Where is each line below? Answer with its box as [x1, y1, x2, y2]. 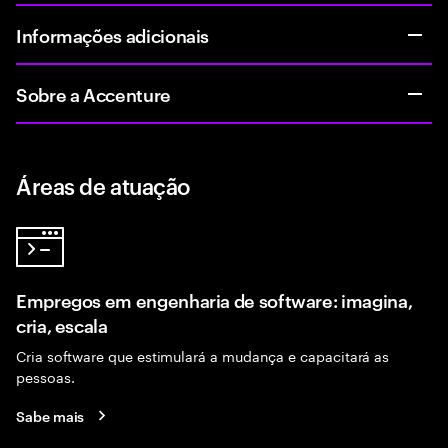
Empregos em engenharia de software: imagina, [16, 287, 413, 312]
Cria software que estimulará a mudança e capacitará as [16, 344, 390, 366]
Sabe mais [16, 405, 85, 425]
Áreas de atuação [16, 170, 191, 200]
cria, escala [16, 312, 108, 337]
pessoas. [16, 365, 75, 387]
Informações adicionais [16, 22, 210, 47]
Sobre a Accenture [16, 81, 171, 106]
